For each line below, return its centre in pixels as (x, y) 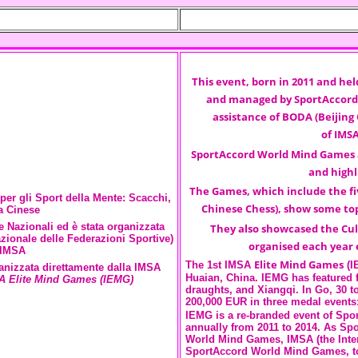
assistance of (246, 117)
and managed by (249, 99)
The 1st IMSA (219, 265)
